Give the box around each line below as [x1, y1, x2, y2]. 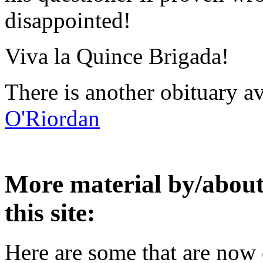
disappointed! [5, 7, 131, 33]
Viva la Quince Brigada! [5, 43, 229, 69]
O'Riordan [5, 105, 100, 131]
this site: [5, 198, 95, 227]
